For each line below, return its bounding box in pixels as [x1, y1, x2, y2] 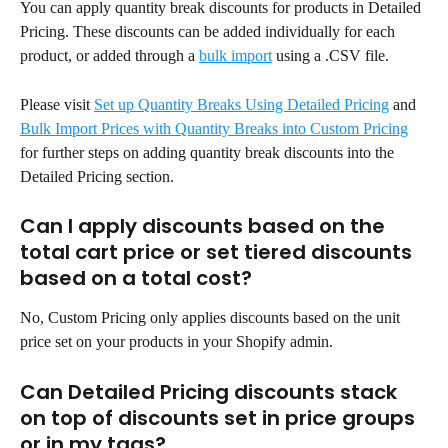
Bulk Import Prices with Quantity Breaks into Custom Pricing [20, 119, 408, 137]
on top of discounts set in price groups [20, 403, 420, 432]
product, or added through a [20, 47, 199, 65]
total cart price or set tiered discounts [20, 238, 417, 267]
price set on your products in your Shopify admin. [20, 333, 333, 351]
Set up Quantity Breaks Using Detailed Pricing [94, 95, 389, 113]
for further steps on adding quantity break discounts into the [20, 143, 398, 161]
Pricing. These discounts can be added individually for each [20, 23, 399, 41]
